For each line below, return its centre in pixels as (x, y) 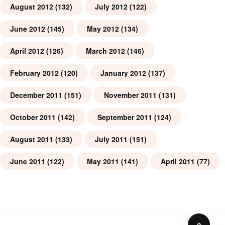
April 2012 (27, 51)
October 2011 (33, 117)
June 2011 (28, 161)
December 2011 (36, 95)
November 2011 (130, 95)
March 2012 (105, 51)
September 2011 (125, 117)
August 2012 (32, 7)
